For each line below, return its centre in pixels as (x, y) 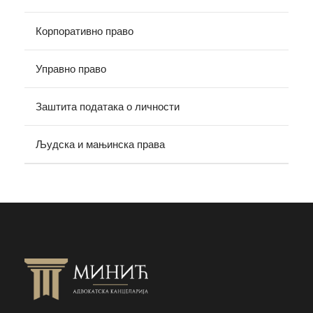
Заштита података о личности (108, 107)
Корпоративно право (85, 31)
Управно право (71, 69)
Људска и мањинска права (100, 145)
